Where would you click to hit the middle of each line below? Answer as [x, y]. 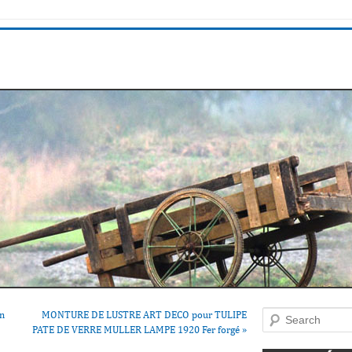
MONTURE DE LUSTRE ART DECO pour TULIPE [144, 315]
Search [277, 315]
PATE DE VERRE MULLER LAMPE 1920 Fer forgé [137, 330]
